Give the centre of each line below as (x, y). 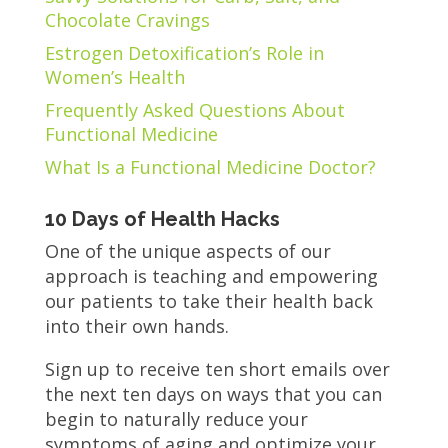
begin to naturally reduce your (176, 418)
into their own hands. (136, 325)
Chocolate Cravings (127, 19)
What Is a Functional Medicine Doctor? (210, 166)
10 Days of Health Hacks (162, 218)
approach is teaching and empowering (211, 275)
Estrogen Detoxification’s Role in (184, 52)
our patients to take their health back (208, 300)
